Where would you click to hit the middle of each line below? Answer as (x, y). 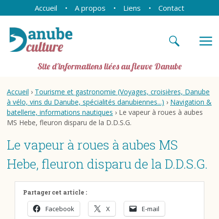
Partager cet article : (55, 192)
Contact (171, 8)
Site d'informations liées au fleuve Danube (109, 66)
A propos (90, 8)
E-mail (151, 209)
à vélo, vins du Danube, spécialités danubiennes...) (86, 102)
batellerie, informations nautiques (60, 112)
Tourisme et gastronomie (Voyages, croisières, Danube (122, 92)
